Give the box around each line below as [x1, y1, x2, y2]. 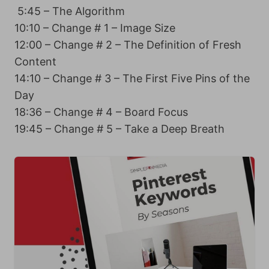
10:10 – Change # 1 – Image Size [14, 21, 175, 34]
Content [14, 55, 56, 68]
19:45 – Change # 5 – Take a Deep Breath [14, 122, 225, 135]
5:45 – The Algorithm [14, 4, 125, 17]
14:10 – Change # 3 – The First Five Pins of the [14, 71, 250, 85]
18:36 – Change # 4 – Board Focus [14, 105, 188, 118]
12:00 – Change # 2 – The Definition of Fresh [14, 38, 241, 51]
